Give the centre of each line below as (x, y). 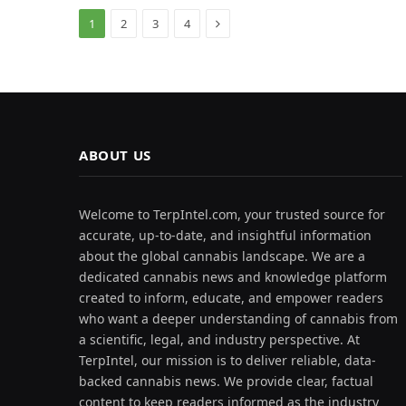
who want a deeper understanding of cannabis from (238, 318)
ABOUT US (115, 155)
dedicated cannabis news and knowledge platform (233, 276)
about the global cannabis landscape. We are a (222, 256)
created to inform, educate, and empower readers (231, 297)
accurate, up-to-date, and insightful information (225, 235)
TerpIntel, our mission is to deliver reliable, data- (227, 360)
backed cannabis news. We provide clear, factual (226, 381)
